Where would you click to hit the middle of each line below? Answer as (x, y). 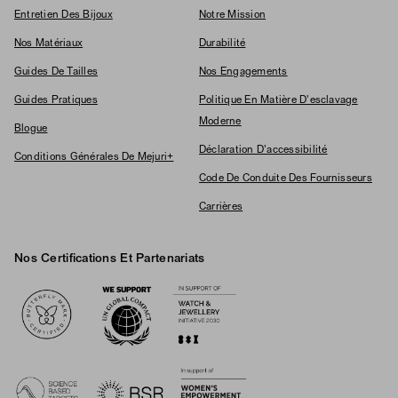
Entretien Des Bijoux (64, 15)
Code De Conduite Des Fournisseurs (286, 179)
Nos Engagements (243, 72)
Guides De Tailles (56, 72)
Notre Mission (233, 15)
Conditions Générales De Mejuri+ (94, 157)
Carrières (221, 207)
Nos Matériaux (49, 44)
